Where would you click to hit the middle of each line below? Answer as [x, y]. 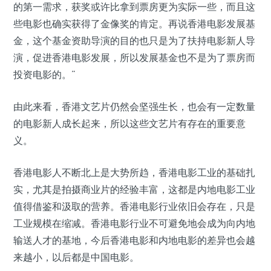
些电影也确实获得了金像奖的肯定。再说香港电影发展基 [134, 24]
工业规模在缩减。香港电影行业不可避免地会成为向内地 [134, 223]
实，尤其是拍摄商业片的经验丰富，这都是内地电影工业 [134, 189]
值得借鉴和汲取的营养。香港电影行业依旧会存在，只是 [134, 206]
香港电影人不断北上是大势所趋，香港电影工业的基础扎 [134, 172]
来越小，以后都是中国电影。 [76, 257]
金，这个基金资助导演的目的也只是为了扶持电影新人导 [134, 41]
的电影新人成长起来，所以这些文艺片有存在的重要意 [129, 123]
